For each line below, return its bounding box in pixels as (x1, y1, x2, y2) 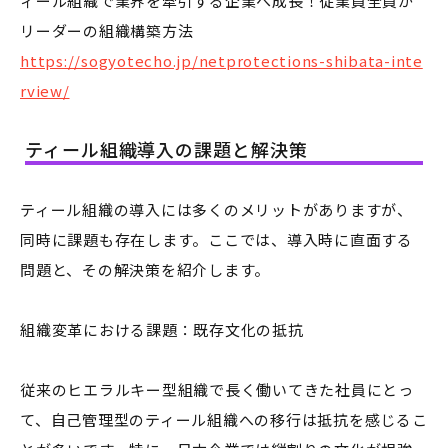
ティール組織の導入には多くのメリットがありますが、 (20, 199, 413, 221)
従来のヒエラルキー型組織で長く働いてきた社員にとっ (20, 379, 414, 401)
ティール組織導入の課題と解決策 (25, 136, 308, 163)
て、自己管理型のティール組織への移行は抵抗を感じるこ (20, 409, 428, 431)
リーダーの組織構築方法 (20, 20, 194, 42)
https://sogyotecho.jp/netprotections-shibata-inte (20, 50, 423, 72)
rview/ (20, 80, 70, 102)
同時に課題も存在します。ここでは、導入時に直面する (20, 229, 413, 251)
